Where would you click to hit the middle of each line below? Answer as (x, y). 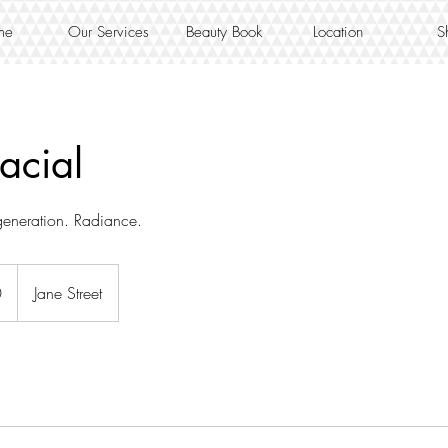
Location (338, 32)
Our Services (108, 32)
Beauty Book (223, 32)
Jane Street (68, 293)
